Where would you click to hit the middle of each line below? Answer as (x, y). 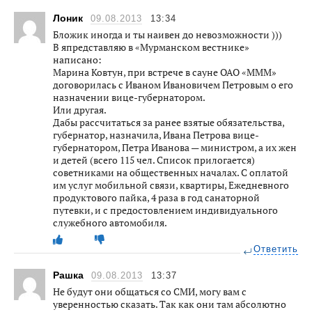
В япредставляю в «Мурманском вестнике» (151, 47)
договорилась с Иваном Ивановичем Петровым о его (173, 84)
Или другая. (80, 109)
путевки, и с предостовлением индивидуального (165, 210)
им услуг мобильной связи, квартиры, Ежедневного (171, 185)
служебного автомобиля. (110, 222)
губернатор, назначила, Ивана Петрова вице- (156, 134)
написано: (77, 59)
